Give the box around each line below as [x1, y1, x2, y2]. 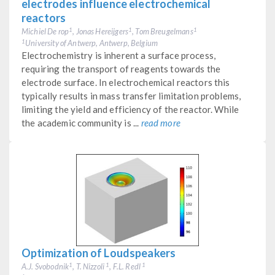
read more [141, 117, 180, 128]
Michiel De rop [21, 26, 69, 36]
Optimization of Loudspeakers [21, 246, 176, 260]
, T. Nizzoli [72, 261, 106, 271]
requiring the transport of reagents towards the [21, 63, 221, 74]
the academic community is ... [21, 117, 141, 128]
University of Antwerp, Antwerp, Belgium [25, 37, 158, 48]
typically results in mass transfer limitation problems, [21, 90, 241, 101]
